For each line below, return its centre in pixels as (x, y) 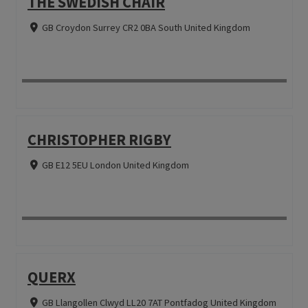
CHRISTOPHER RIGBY (99, 140)
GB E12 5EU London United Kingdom (115, 165)
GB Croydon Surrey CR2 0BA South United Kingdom (146, 28)
